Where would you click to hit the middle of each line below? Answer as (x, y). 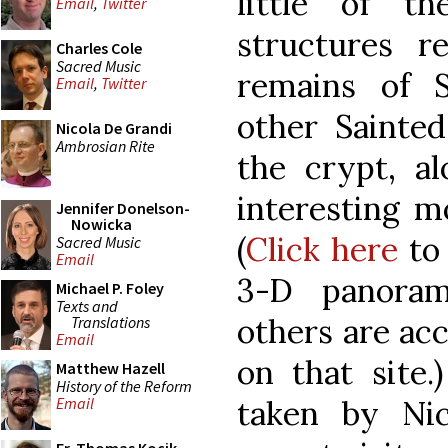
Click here (322, 249)
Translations (110, 321)
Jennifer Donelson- (123, 208)
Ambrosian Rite (105, 145)
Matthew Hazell (110, 368)
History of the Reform (124, 385)
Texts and (87, 305)
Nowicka (101, 224)
